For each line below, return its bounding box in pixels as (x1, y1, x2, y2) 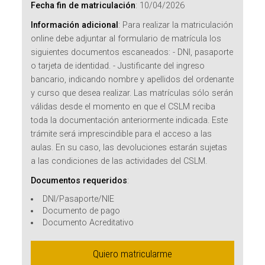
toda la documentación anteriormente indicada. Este (31, 115, 228, 126)
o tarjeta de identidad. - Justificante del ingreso (31, 61, 205, 72)
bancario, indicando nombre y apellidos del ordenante (31, 75, 234, 85)
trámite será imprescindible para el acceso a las (31, 129, 212, 140)
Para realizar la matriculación (122, 20, 234, 31)
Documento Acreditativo (42, 218, 134, 228)
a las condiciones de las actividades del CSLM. (31, 156, 208, 167)
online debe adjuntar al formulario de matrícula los (31, 34, 222, 44)
